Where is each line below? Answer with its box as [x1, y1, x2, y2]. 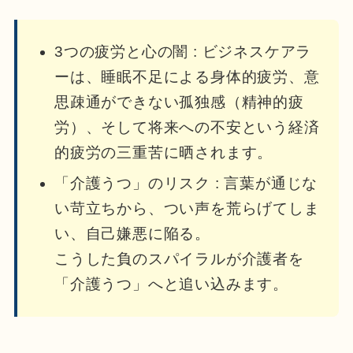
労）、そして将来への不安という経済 [54, 118, 320, 136]
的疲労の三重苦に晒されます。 [54, 143, 273, 161]
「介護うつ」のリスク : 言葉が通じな [54, 174, 318, 191]
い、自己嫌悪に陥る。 [54, 225, 211, 242]
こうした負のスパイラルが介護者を [54, 250, 304, 267]
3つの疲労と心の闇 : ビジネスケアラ [54, 43, 312, 60]
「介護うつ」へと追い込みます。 [54, 275, 289, 292]
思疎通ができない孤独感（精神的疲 [54, 93, 304, 110]
